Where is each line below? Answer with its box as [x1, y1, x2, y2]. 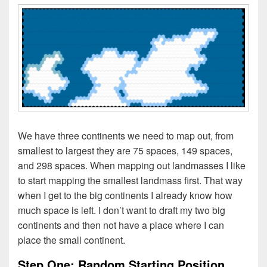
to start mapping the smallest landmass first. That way [18, 173, 243, 188]
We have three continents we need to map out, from [18, 129, 234, 143]
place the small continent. [18, 233, 125, 247]
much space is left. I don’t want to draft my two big [18, 203, 225, 218]
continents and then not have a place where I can [18, 218, 224, 232]
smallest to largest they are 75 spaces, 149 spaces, [18, 144, 232, 158]
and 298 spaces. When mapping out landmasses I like [18, 159, 246, 173]
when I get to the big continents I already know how [18, 188, 232, 203]
